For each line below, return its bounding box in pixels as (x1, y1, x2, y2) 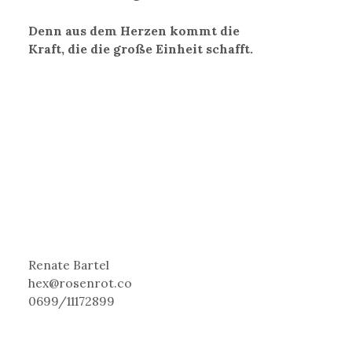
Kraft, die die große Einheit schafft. (28, 41, 254, 57)
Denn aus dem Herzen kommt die (28, 23, 240, 39)
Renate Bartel (28, 256, 110, 273)
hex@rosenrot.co (28, 274, 133, 291)
